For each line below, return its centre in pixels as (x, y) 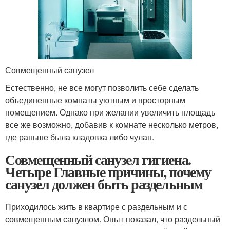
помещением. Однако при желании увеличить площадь (110, 112)
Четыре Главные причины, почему (108, 172)
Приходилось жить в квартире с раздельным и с (96, 207)
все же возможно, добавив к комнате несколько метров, (112, 125)
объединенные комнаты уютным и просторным (95, 100)
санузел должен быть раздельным (104, 184)
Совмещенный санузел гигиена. (98, 160)
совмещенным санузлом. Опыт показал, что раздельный (113, 219)
